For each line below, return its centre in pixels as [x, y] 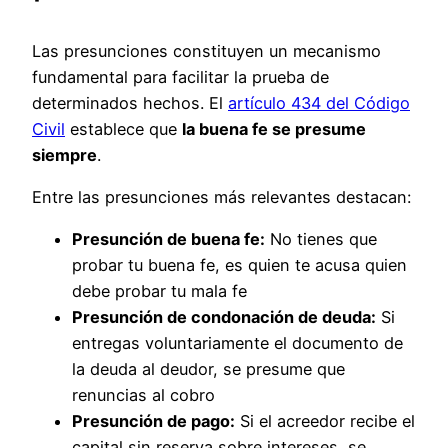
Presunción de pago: [153, 421]
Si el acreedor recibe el [325, 421]
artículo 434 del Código [319, 102]
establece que [123, 128]
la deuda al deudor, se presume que [208, 369]
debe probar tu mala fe [159, 291]
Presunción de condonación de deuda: [224, 317]
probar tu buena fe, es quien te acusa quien [239, 265]
